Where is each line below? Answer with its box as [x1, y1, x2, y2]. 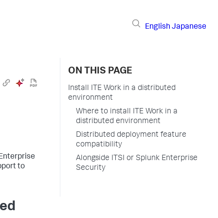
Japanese [172, 23, 206, 31]
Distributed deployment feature [76, 131, 186, 139]
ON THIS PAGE [68, 67, 132, 76]
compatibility [76, 141, 122, 149]
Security [76, 164, 106, 172]
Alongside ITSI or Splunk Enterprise [76, 155, 198, 163]
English [145, 23, 170, 31]
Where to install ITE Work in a [76, 108, 178, 116]
